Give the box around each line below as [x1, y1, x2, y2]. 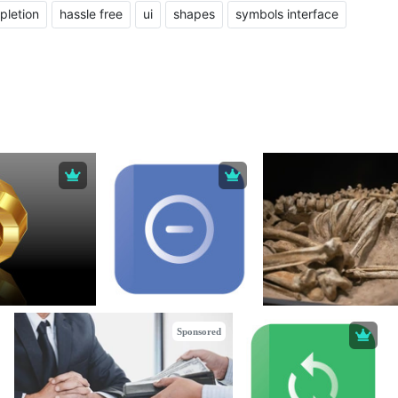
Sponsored [177, 325, 221, 337]
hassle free [60, 7, 123, 21]
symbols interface [235, 7, 338, 21]
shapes [173, 7, 215, 21]
